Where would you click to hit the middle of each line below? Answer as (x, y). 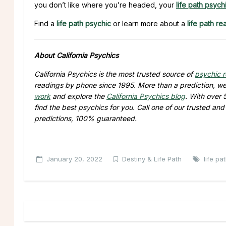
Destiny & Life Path (152, 159)
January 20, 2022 (74, 159)
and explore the (78, 96)
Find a (45, 23)
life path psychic (84, 23)
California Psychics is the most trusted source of (115, 74)
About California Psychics (76, 55)
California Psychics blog (146, 96)
